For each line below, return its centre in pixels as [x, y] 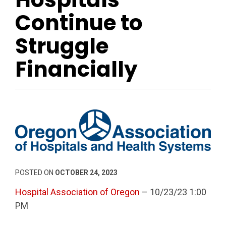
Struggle [62, 46]
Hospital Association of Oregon [77, 192]
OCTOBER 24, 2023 [86, 173]
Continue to [79, 23]
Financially [76, 69]
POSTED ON [35, 173]
